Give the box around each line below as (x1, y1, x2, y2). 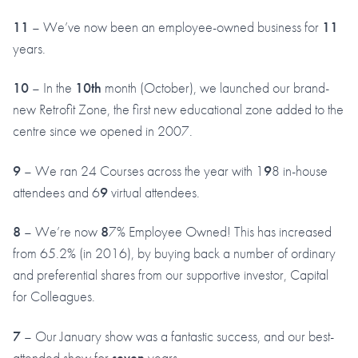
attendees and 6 (13, 182, 100, 201)
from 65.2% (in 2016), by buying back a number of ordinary (13, 244, 336, 263)
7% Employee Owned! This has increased (109, 222, 332, 241)
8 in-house (272, 161, 328, 180)
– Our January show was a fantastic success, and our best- (21, 326, 334, 345)
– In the (29, 78, 75, 97)
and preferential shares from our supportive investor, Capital (13, 265, 328, 284)
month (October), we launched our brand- (101, 78, 329, 97)
